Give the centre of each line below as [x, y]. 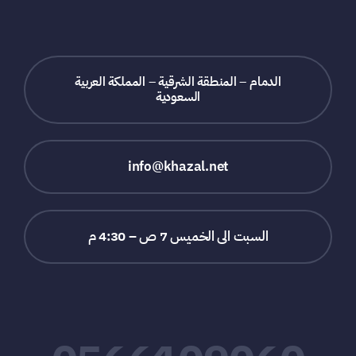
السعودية [178, 97]
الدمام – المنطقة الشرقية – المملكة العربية [178, 81]
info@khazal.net [178, 166]
